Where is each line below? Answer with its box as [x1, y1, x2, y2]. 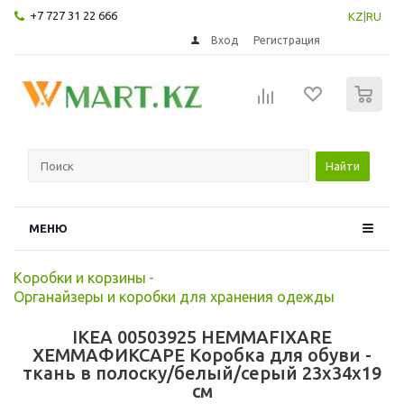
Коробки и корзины [14, 269, 146, 286]
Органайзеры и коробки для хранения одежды [14, 288, 335, 305]
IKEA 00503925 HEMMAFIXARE [72, 326, 332, 347]
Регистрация [253, 33, 321, 46]
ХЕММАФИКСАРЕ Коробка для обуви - [32, 344, 372, 365]
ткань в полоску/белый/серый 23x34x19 [23, 362, 381, 383]
